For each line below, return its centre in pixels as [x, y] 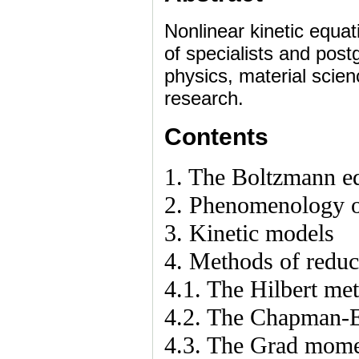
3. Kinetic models [249, 233]
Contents [216, 136]
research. [204, 98]
